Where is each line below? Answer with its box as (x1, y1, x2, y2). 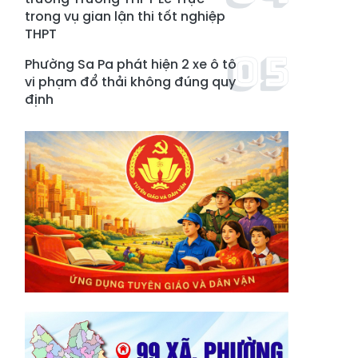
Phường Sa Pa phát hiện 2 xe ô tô (25, 55, 237, 74)
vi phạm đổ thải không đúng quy (25, 73, 236, 91)
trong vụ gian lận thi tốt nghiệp (25, 7, 225, 26)
